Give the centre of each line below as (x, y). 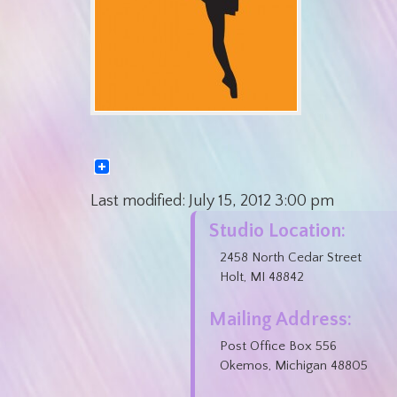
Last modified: (140, 201)
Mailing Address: (280, 319)
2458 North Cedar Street (291, 257)
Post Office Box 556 (278, 346)
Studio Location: (277, 230)
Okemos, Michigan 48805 (294, 365)
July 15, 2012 (230, 201)
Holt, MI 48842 (262, 276)
